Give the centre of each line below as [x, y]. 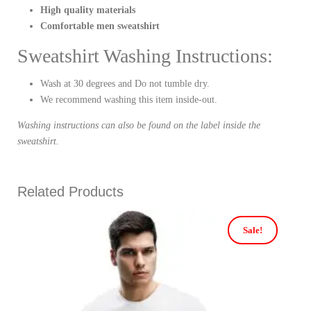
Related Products [70, 192]
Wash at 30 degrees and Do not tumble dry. [125, 84]
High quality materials [87, 10]
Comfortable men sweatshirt [100, 26]
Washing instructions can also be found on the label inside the [139, 126]
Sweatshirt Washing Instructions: [145, 56]
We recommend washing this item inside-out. [128, 100]
